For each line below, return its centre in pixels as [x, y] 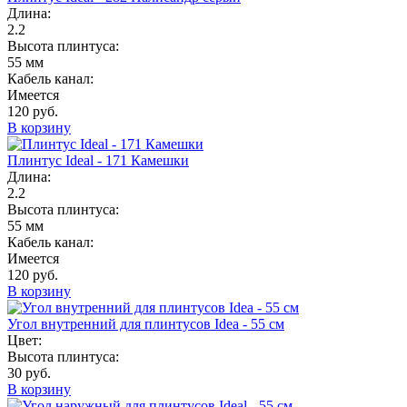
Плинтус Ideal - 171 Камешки [98, 161]
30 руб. [29, 373]
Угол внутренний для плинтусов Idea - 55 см [146, 324]
